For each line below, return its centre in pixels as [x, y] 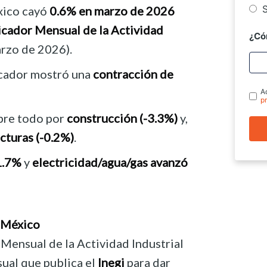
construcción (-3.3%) [122, 118]
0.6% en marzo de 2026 [112, 11]
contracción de [133, 74]
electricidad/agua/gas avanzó [110, 162]
